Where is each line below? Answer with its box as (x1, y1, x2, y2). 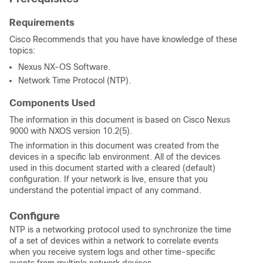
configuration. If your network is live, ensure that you (9, 174, 208, 184)
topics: (9, 46, 35, 55)
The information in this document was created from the (9, 141, 219, 150)
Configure (9, 210, 60, 222)
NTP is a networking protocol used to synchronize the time (9, 225, 231, 234)
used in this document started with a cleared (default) (9, 163, 215, 173)
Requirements (9, 18, 75, 28)
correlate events (157, 236, 218, 245)
